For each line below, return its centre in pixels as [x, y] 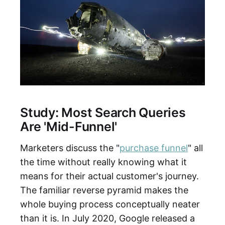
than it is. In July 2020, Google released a [107, 218]
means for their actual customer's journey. [109, 176]
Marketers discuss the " [70, 148]
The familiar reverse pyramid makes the [104, 190]
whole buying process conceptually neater [110, 204]
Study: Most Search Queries [103, 112]
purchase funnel [154, 148]
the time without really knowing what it [103, 162]
